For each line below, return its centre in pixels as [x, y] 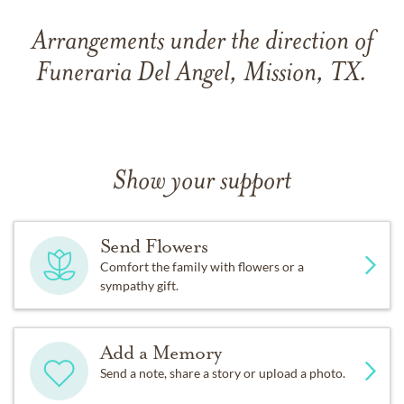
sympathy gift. [139, 285]
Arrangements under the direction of [202, 43]
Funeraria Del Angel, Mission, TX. [202, 74]
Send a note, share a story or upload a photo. [222, 373]
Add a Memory [161, 353]
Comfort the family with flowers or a [202, 266]
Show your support [202, 183]
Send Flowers [154, 246]
